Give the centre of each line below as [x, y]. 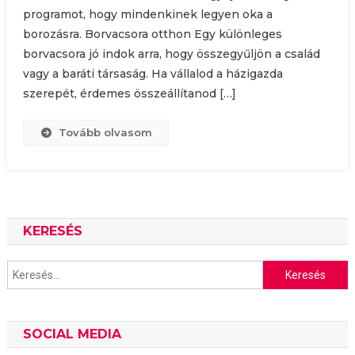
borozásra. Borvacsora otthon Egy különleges [152, 34]
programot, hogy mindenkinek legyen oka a [147, 15]
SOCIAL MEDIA [72, 334]
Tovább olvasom [106, 133]
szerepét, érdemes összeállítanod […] [129, 94]
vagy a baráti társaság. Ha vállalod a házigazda [153, 74]
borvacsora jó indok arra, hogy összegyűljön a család [171, 54]
